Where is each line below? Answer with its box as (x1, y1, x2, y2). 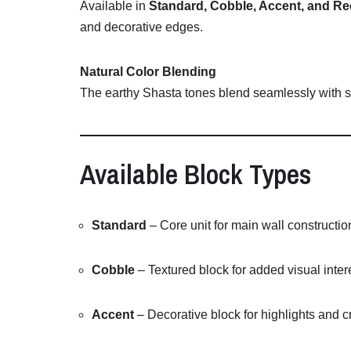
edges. (165, 20, 203, 34)
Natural (80, 65, 126, 79)
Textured (148, 263, 199, 277)
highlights (261, 308, 318, 322)
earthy (105, 86, 143, 100)
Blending (162, 65, 216, 79)
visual (288, 263, 324, 277)
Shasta (143, 86, 185, 100)
